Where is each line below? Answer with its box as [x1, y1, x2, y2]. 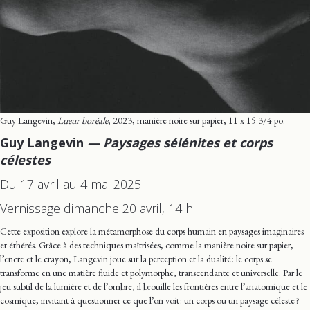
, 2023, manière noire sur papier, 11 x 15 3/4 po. [108, 113, 285, 127]
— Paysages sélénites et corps [84, 134, 273, 151]
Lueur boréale [57, 113, 108, 127]
